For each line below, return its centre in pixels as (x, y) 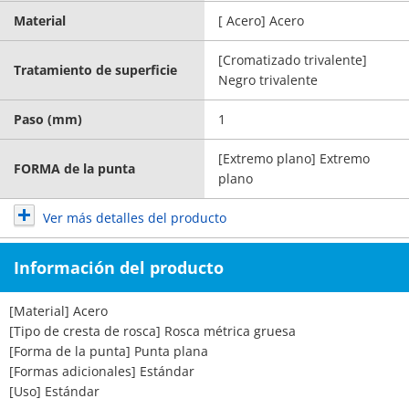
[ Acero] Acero (261, 21)
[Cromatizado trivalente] (293, 60)
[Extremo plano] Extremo (294, 158)
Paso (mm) (48, 119)
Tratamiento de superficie (95, 70)
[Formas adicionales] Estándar (102, 371)
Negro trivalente (268, 80)
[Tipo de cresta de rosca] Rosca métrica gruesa (152, 331)
